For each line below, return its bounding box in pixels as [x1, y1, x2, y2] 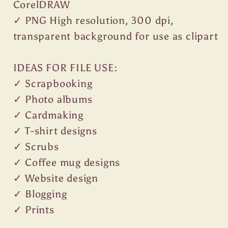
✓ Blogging [13, 188, 67, 201]
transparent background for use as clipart [13, 30, 218, 43]
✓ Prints [13, 204, 54, 216]
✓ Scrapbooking [13, 77, 93, 90]
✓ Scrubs [13, 140, 59, 153]
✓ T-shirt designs [13, 125, 97, 137]
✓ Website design [13, 172, 98, 185]
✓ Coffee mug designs [13, 156, 121, 169]
